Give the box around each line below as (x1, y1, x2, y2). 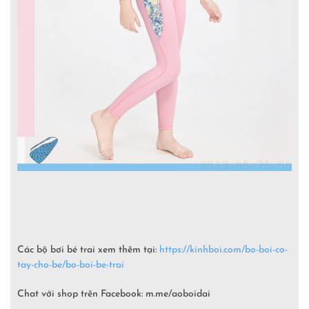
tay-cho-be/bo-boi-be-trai (17, 259, 124, 270)
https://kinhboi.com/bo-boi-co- (159, 244, 288, 255)
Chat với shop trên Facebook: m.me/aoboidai (17, 288, 210, 299)
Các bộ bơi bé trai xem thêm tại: (17, 244, 159, 255)
